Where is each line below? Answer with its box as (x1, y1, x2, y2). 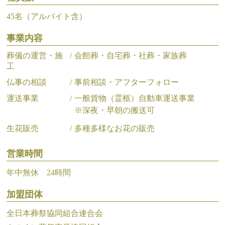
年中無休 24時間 (7, 168, 71, 177)
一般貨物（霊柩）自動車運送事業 (74, 93, 195, 102)
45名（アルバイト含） (7, 12, 87, 21)
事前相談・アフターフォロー (74, 77, 179, 86)
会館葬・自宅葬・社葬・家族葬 (74, 51, 187, 60)
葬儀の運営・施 (7, 51, 63, 60)
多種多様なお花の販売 (74, 124, 155, 133)
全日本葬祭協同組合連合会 (7, 208, 103, 217)
